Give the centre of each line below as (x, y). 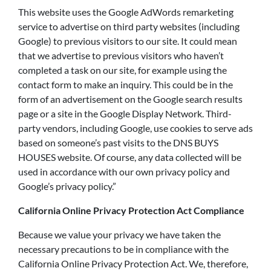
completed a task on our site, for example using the (122, 70)
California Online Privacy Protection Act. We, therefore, (133, 263)
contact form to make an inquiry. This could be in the (126, 84)
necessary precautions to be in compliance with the (123, 249)
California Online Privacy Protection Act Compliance (131, 210)
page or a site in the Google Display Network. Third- (125, 113)
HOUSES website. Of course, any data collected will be (130, 157)
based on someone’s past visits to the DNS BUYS (118, 142)
